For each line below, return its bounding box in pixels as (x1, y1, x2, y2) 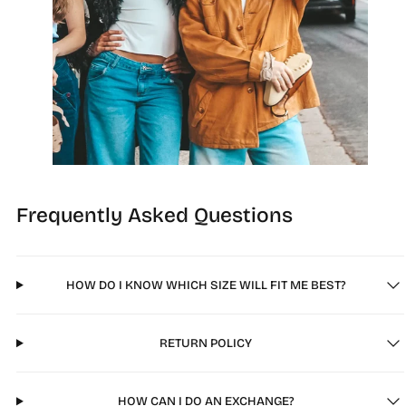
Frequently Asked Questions (16, 203, 293, 228)
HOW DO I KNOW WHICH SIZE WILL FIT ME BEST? (65, 277, 346, 293)
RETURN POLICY (159, 335, 253, 351)
